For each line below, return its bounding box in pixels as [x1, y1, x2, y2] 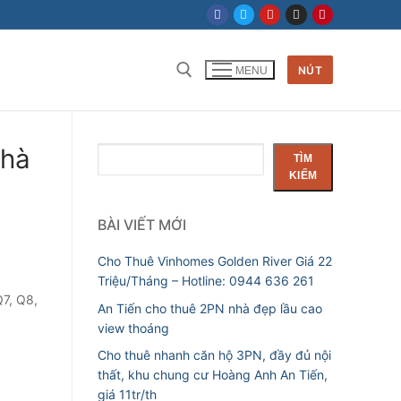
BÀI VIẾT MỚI [98, 216, 186, 235]
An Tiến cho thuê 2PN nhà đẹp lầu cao [98, 300, 322, 316]
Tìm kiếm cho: [180, 133, 208, 149]
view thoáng [98, 320, 169, 336]
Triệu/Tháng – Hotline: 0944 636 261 [98, 273, 314, 289]
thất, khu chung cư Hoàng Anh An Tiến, [98, 367, 328, 383]
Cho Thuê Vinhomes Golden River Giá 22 [98, 253, 332, 269]
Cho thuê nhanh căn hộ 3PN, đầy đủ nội [98, 347, 331, 363]
